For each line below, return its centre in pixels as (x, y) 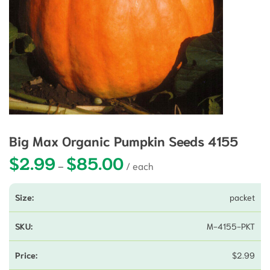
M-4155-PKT (231, 226)
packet (242, 197)
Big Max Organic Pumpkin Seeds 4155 (124, 140)
